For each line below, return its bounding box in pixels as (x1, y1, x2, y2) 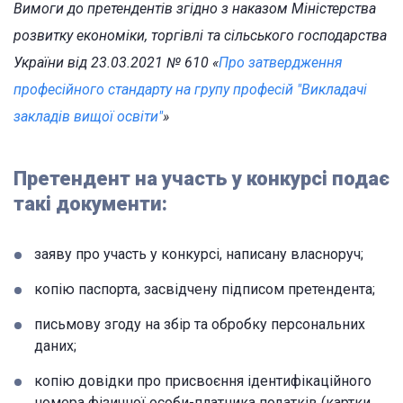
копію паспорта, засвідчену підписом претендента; (34, 281, 375, 298)
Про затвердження (219, 54, 343, 71)
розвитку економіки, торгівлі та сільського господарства (13, 27, 387, 44)
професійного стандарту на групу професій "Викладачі (13, 81, 367, 98)
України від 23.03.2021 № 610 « (13, 54, 219, 71)
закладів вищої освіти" (13, 108, 163, 125)
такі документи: (13, 193, 167, 215)
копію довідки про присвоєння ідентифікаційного (34, 372, 372, 390)
